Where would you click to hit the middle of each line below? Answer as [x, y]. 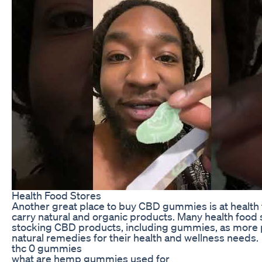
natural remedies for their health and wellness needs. [135, 237]
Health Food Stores [56, 195]
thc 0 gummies [47, 248]
